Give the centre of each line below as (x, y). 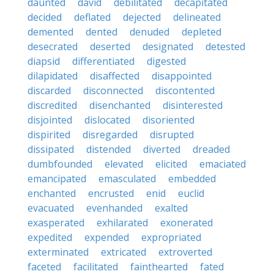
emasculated (127, 179)
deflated (92, 17)
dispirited (49, 135)
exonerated (187, 223)
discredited (52, 105)
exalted (171, 208)
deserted (110, 46)
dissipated (51, 149)
